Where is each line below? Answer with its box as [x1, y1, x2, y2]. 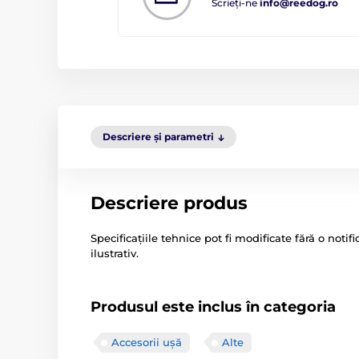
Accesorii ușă [111, 336, 182, 349]
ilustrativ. [91, 247, 139, 260]
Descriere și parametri [103, 131, 214, 143]
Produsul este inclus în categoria [91, 298, 336, 316]
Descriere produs [91, 192, 248, 214]
